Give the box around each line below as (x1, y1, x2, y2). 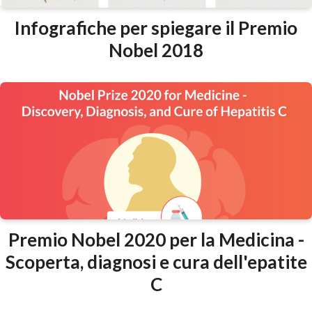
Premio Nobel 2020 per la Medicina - (8, 228, 304, 251)
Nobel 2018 (109, 39, 203, 62)
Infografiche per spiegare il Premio (15, 17, 297, 40)
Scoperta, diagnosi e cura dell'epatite (5, 251, 307, 274)
